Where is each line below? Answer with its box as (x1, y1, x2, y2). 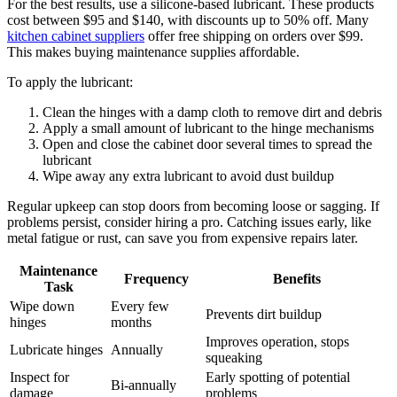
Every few (111, 298, 169, 314)
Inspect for (10, 369, 69, 385)
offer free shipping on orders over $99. (144, 27, 363, 43)
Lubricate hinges (10, 341, 103, 357)
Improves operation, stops (206, 333, 349, 349)
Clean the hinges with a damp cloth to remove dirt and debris (43, 104, 382, 120)
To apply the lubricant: (7, 74, 133, 90)
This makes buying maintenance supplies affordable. (7, 43, 300, 59)
